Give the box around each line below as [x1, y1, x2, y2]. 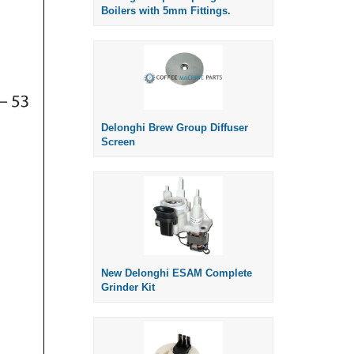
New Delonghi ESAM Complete [101, 267, 252, 280]
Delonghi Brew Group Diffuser [101, 122, 248, 134]
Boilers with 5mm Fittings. [101, 5, 231, 17]
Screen [101, 136, 135, 149]
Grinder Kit [101, 281, 155, 294]
